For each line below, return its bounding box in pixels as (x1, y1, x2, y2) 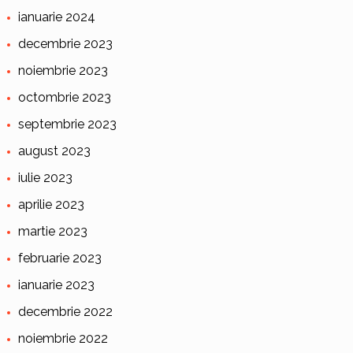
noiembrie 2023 (17, 63, 108, 79)
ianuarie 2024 (17, 9, 95, 25)
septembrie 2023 (17, 117, 117, 132)
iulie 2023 (17, 170, 72, 186)
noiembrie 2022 (17, 331, 108, 347)
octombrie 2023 (17, 90, 111, 106)
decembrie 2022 (17, 304, 113, 320)
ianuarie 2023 (17, 277, 95, 293)
